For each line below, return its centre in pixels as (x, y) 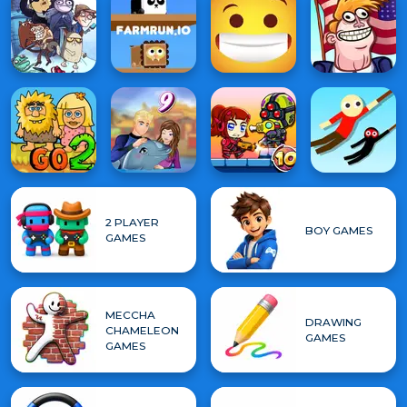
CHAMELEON (142, 330)
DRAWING (333, 322)
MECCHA (130, 314)
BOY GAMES (339, 230)
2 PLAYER (132, 222)
